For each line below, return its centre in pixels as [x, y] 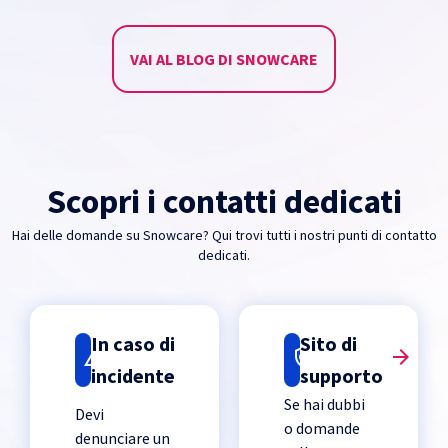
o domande [322, 428]
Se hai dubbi [325, 404]
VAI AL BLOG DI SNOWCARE [224, 59]
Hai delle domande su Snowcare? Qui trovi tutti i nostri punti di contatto [224, 235]
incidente [133, 376]
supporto [342, 376]
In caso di [133, 344]
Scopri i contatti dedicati [224, 201]
